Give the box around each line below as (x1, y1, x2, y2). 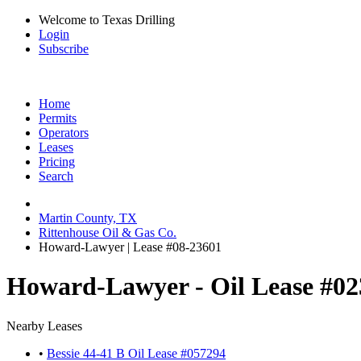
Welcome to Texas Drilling (39, 13, 175, 27)
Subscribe (39, 42, 89, 56)
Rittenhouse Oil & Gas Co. (39, 226, 176, 239)
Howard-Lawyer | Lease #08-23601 (39, 240, 222, 254)
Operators (39, 126, 89, 139)
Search (39, 169, 73, 183)
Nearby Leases (6, 318, 82, 333)
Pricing (39, 155, 75, 168)
